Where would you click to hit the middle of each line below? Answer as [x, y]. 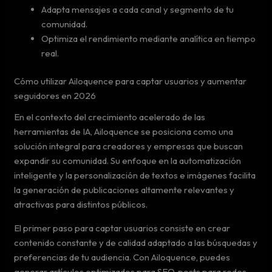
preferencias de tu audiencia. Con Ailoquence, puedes [122, 257]
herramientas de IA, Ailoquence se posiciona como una [124, 131]
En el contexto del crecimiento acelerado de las [110, 117]
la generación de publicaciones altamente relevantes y [124, 189]
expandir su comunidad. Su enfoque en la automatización [128, 160]
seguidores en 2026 [55, 96]
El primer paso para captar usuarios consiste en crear [122, 228]
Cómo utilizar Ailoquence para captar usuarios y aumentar [131, 81]
